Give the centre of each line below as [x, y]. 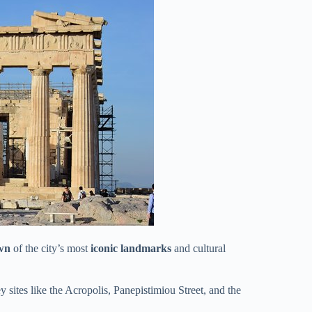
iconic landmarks [131, 248]
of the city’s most [50, 248]
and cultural [198, 248]
